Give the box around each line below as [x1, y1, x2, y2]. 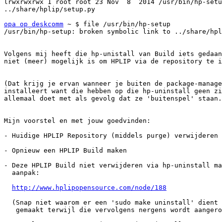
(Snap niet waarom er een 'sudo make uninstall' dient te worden [4, 199, 12, 207]
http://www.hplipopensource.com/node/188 [12, 184, 166, 192]
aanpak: [4, 169, 12, 177]
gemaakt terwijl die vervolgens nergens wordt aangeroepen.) [4, 206, 16, 214]
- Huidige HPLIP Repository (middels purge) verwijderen [4, 132, 218, 140]
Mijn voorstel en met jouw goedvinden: [4, 117, 151, 125]
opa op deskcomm [4, 20, 63, 28]
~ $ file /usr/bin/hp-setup [63, 20, 170, 28]
